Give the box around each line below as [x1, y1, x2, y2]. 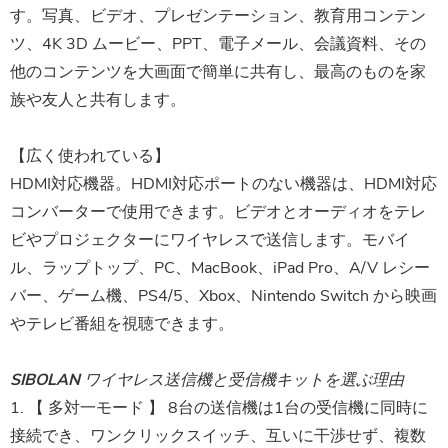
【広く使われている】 [10, 145, 170, 168]
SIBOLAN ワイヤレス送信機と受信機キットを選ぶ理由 [10, 369, 404, 392]
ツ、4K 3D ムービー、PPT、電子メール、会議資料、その [10, 33, 426, 56]
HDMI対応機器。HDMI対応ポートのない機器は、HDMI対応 [10, 173, 437, 196]
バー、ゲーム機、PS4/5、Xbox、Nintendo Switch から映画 [10, 285, 437, 308]
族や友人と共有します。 [10, 89, 186, 112]
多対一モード [48, 397, 148, 420]
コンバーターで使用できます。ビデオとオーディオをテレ [10, 201, 426, 224]
